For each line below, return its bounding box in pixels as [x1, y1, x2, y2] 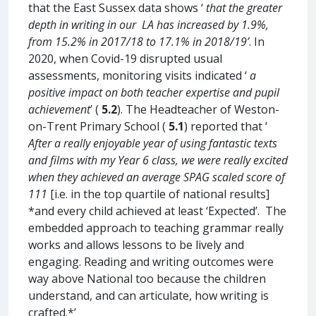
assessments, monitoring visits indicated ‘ [28, 67, 250, 83]
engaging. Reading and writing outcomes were [28, 253, 274, 269]
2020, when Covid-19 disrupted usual [28, 50, 222, 66]
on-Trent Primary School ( [28, 118, 169, 134]
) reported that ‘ [184, 118, 267, 134]
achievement [28, 101, 90, 117]
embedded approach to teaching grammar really [28, 219, 284, 236]
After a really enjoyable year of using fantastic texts [28, 135, 277, 151]
